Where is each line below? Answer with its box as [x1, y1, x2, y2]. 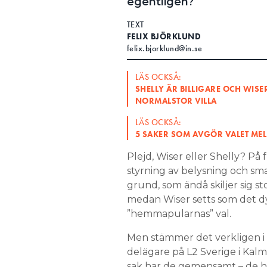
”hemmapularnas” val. [126, 208, 231, 219]
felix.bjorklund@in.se [126, 43, 202, 54]
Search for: [32, 12, 83, 23]
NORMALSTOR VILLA [135, 95, 217, 106]
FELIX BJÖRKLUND [126, 31, 201, 42]
